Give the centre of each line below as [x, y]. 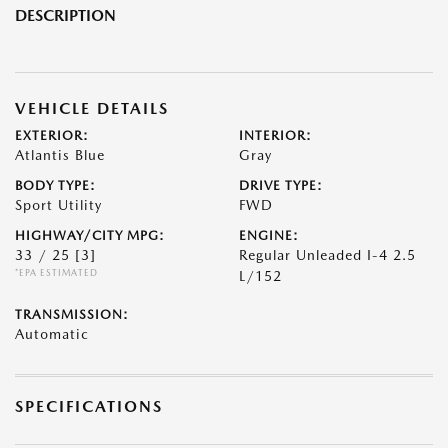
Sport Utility [58, 205]
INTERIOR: [275, 136]
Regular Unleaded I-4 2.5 [327, 255]
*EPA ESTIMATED [56, 273]
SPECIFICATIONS [89, 407]
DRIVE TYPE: [281, 186]
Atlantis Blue [60, 155]
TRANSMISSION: [72, 315]
